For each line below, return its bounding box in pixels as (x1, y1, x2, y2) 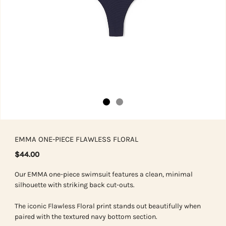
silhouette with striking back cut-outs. (15, 181, 135, 190)
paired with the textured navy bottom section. (15, 212, 157, 221)
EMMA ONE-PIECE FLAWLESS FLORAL (15, 135, 138, 144)
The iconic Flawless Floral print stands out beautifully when (15, 202, 201, 211)
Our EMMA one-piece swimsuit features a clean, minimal (15, 170, 193, 179)
